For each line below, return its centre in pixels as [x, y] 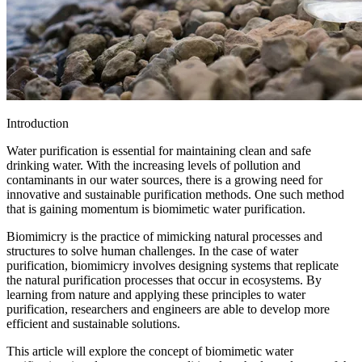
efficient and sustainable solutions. [93, 323]
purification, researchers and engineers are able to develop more [168, 309]
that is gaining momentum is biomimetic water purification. [156, 208]
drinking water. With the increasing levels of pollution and [154, 165]
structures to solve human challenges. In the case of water [152, 250]
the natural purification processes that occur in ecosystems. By [164, 280]
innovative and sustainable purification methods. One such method [175, 194]
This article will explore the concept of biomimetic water [150, 351]
